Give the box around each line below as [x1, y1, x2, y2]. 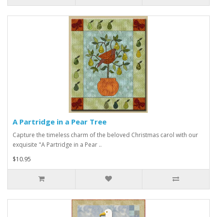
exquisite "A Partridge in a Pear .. [13, 140, 102, 149]
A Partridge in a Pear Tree [13, 117, 107, 127]
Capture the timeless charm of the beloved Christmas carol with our [13, 131, 198, 139]
